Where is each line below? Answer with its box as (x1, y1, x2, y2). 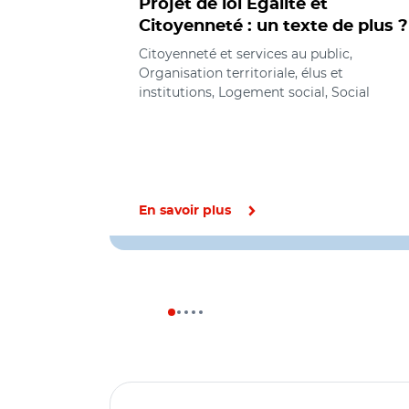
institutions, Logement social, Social (139, 84, 370, 100)
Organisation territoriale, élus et (139, 65, 343, 81)
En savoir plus (139, 204, 231, 217)
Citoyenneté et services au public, (139, 46, 352, 62)
